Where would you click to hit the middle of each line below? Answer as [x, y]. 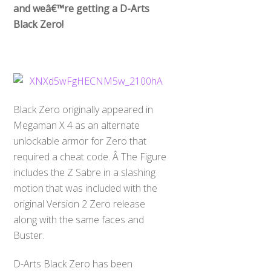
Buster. [29, 235]
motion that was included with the [86, 188]
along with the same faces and [79, 219]
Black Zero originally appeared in [83, 109]
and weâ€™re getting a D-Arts [82, 9]
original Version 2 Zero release [80, 204]
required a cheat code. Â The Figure [90, 156]
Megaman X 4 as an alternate [77, 125]
